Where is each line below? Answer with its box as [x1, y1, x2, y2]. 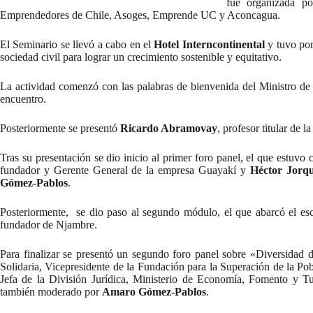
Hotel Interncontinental [154, 38, 265, 50]
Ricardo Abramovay [120, 122, 217, 134]
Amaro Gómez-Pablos [102, 286, 206, 298]
